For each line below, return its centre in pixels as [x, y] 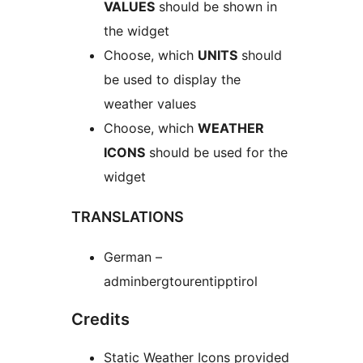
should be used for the [216, 152]
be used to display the [172, 79]
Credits [100, 319]
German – [133, 256]
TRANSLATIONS [128, 216]
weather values [150, 103]
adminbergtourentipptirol [181, 281]
